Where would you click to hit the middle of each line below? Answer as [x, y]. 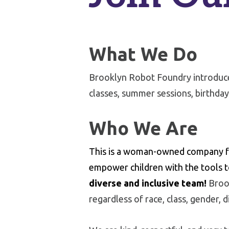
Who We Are [143, 128]
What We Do [143, 54]
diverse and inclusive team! [148, 183]
